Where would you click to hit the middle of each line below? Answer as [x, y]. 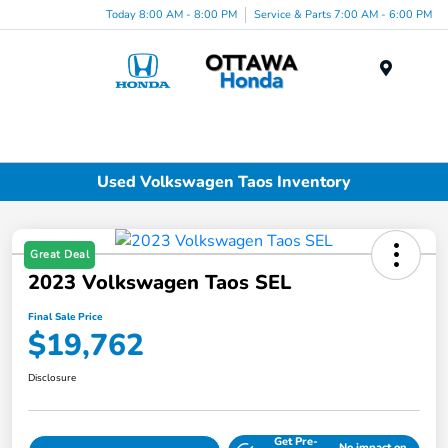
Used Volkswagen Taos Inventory [224, 181]
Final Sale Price [65, 317]
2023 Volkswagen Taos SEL [159, 283]
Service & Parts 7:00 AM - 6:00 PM [343, 14]
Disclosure [52, 378]
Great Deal [59, 255]
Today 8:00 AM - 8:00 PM [171, 14]
